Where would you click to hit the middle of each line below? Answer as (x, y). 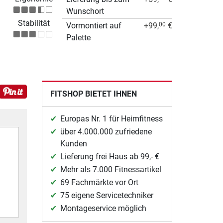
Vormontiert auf (94, 25)
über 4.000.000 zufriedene (106, 131)
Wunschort (85, 11)
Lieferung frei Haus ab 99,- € (110, 156)
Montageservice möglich (103, 208)
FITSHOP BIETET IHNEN (93, 94)
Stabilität (34, 23)
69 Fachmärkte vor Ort (99, 182)
